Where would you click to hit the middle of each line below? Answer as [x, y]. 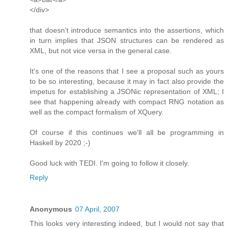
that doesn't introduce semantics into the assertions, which [127, 30]
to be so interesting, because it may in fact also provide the [127, 82]
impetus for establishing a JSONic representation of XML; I [127, 92]
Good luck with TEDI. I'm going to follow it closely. [109, 163]
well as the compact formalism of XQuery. [97, 112]
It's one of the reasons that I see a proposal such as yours [127, 71]
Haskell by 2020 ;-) [60, 143]
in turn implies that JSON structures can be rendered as [127, 41]
